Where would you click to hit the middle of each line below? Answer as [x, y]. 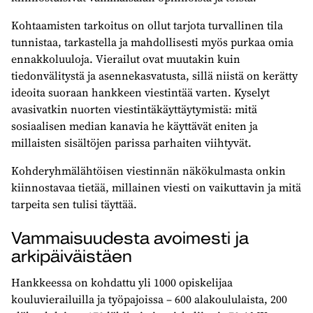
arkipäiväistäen [72, 256]
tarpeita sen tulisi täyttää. [74, 204]
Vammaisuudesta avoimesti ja [130, 238]
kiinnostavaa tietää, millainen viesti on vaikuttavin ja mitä [156, 187]
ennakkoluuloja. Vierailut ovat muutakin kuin [126, 58]
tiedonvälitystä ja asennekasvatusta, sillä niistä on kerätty [154, 75]
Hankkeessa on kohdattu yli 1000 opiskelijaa [122, 282]
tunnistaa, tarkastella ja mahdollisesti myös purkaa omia [152, 42]
